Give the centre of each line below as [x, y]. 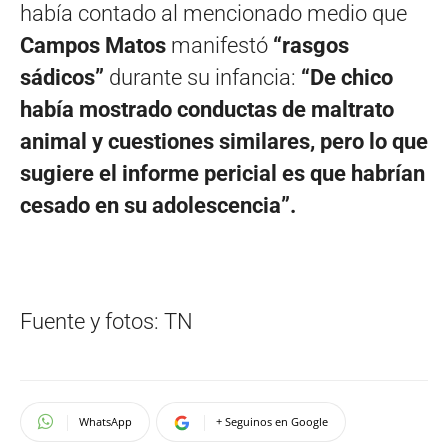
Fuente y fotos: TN [106, 321]
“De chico [347, 77]
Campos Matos [93, 45]
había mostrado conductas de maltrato [207, 109]
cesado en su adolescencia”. [158, 205]
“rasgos [308, 45]
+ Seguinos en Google [272, 421]
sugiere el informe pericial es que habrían [222, 173]
